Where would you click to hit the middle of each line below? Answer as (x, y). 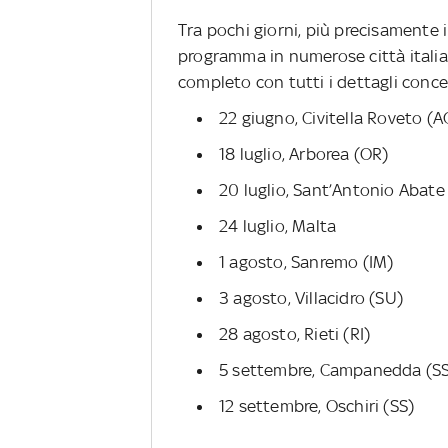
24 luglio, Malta (278, 225)
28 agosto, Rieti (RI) (295, 333)
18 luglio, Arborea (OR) (304, 153)
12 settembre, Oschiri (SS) (317, 405)
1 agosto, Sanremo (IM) (306, 261)
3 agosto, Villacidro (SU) (311, 297)
